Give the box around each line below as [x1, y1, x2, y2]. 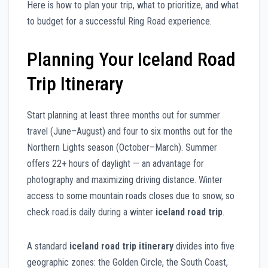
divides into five [173, 240, 234, 252]
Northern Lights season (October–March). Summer [27, 141, 217, 153]
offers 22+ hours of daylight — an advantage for [27, 157, 204, 169]
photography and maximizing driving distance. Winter [27, 173, 223, 185]
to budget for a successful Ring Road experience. [27, 15, 212, 27]
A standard [27, 240, 69, 252]
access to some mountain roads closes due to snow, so [27, 190, 234, 202]
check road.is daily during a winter [27, 206, 156, 218]
